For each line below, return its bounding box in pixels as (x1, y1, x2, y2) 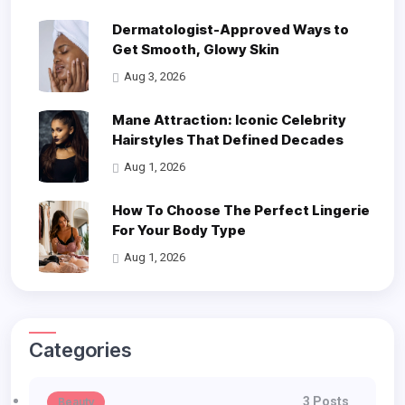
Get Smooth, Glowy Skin (111, 41, 279, 59)
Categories (43, 338, 131, 363)
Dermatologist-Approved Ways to (111, 21, 349, 39)
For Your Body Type (111, 221, 246, 240)
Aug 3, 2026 (123, 70, 185, 84)
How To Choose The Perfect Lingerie (111, 202, 370, 220)
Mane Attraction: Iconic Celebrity (111, 111, 346, 129)
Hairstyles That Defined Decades (111, 131, 344, 149)
